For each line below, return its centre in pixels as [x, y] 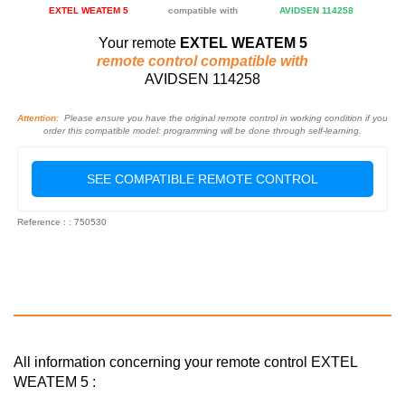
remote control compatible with [202, 61]
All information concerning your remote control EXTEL [185, 362]
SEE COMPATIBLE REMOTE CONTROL [202, 179]
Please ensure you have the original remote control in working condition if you [223, 118]
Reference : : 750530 [62, 221]
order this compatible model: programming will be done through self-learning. [202, 130]
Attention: [38, 118]
